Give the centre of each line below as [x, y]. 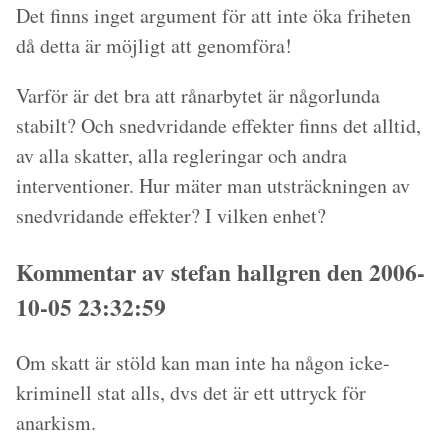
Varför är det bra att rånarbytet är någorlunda [198, 96]
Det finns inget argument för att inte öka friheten [213, 16]
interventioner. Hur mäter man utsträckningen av [213, 186]
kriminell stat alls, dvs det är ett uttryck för [191, 393]
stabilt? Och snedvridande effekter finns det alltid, [218, 126]
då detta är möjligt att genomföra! [154, 46]
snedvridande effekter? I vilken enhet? [171, 216]
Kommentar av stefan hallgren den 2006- [220, 271]
